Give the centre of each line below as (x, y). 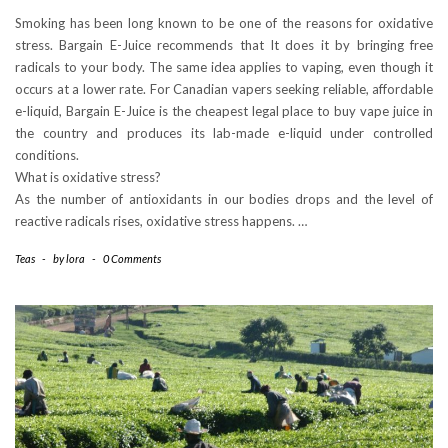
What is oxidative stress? (88, 177)
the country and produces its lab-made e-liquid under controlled (224, 133)
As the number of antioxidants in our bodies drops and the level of (224, 199)
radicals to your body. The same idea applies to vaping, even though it (224, 67)
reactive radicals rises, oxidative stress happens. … (161, 221)
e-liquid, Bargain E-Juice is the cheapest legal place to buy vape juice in (224, 111)
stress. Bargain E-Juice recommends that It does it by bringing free (224, 45)
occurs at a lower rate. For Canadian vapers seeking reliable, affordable (224, 89)
